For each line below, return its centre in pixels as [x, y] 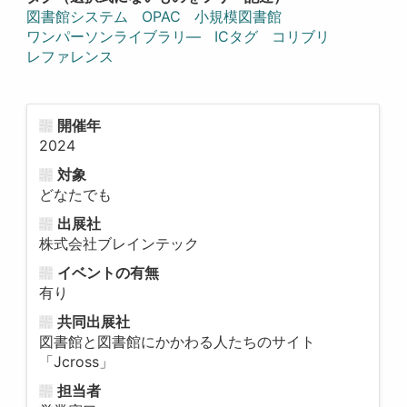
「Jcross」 [76, 362]
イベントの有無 [108, 273]
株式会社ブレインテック [119, 244]
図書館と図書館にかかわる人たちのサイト [177, 342]
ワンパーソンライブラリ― [114, 36]
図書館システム [78, 16]
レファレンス [70, 56]
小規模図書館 [238, 16]
